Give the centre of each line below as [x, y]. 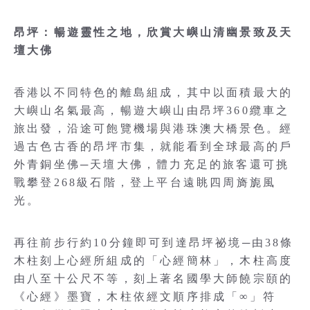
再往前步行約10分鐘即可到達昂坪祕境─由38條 [154, 243]
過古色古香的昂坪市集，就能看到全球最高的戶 [154, 147]
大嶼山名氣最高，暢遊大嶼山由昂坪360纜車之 [152, 111]
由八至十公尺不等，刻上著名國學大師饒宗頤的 [154, 279]
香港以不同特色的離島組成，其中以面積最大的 [154, 93]
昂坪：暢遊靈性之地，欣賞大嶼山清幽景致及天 [154, 33]
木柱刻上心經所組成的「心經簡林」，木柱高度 [154, 261]
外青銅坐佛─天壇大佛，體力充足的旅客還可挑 [152, 165]
